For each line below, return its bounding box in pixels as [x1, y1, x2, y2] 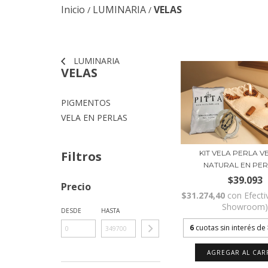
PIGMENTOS [61, 97, 111, 109]
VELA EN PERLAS [61, 112, 127, 124]
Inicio [61, 3, 85, 17]
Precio [61, 180, 91, 194]
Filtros [61, 148, 102, 165]
